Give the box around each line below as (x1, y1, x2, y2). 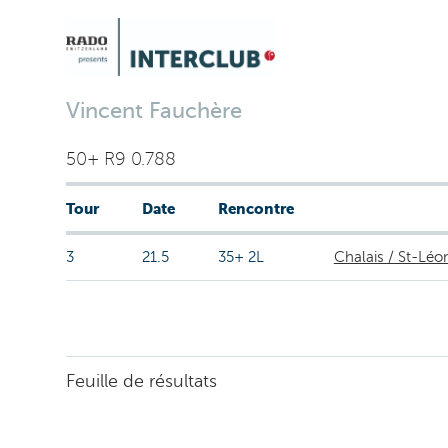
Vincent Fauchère (65, 98, 242, 123)
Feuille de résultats (65, 371, 217, 391)
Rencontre (217, 200, 294, 217)
